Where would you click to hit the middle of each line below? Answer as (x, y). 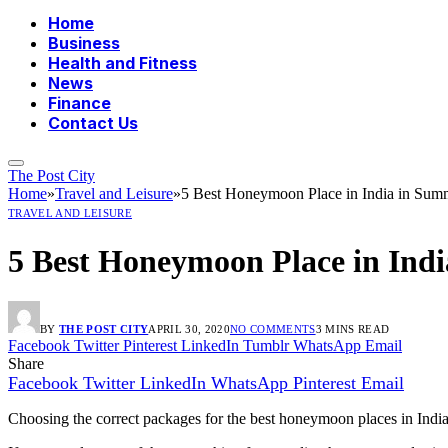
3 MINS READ (352, 329)
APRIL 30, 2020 (189, 329)
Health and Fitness (122, 63)
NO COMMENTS (272, 329)
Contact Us (93, 123)
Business (84, 43)
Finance (79, 103)
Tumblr (266, 346)
